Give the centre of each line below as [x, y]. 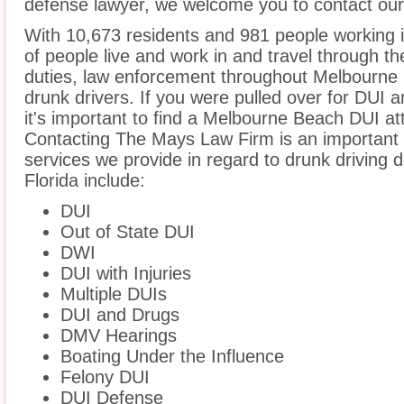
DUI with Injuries [126, 274]
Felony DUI [105, 377]
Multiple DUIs [114, 294]
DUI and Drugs [120, 315]
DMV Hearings [119, 336]
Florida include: [85, 181]
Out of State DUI [128, 232]
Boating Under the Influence [172, 357]
